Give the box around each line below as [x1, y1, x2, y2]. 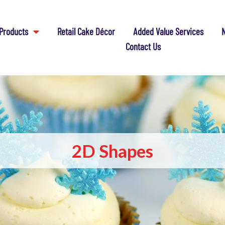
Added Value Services [133, 25, 204, 37]
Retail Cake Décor [57, 25, 116, 37]
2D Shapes [72, 140, 153, 161]
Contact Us [125, 40, 161, 52]
